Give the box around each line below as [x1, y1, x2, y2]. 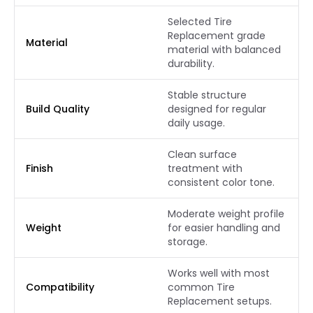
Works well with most [168, 266, 270, 280]
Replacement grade [168, 29, 265, 43]
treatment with [168, 161, 242, 175]
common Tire [168, 280, 235, 294]
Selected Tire [168, 15, 232, 29]
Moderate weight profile [168, 207, 284, 221]
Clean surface [168, 147, 237, 161]
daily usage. [168, 116, 225, 130]
